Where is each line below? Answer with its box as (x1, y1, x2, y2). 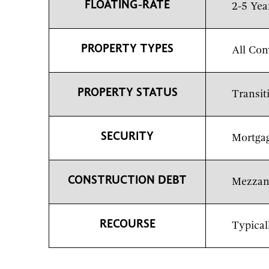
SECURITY (101, 130, 154, 143)
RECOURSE (99, 218, 156, 231)
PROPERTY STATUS (77, 86, 178, 99)
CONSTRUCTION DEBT (68, 174, 187, 187)
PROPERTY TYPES (81, 43, 174, 55)
